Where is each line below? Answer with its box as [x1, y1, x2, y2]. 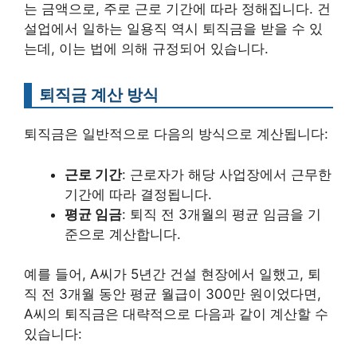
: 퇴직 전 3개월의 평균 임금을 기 [122, 206, 321, 222]
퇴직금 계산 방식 [39, 84, 159, 105]
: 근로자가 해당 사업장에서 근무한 [122, 166, 331, 182]
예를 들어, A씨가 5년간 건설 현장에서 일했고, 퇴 [24, 266, 321, 283]
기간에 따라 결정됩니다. [65, 186, 212, 202]
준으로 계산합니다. [65, 226, 181, 242]
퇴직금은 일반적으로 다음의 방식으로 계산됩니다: [24, 126, 328, 143]
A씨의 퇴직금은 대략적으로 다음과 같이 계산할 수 [24, 306, 328, 323]
